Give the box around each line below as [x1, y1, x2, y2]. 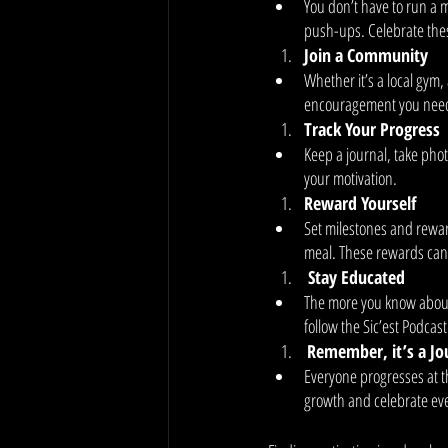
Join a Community [304, 43, 428, 67]
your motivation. [304, 166, 397, 190]
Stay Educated [308, 265, 405, 289]
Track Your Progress [304, 117, 440, 141]
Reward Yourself [304, 191, 416, 215]
